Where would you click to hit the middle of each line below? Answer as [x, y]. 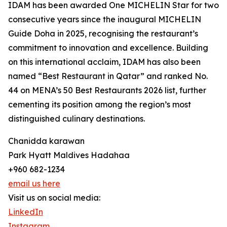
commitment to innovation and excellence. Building [108, 48]
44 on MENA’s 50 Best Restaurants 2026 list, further [107, 90]
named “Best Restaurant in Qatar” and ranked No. [108, 76]
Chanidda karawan [46, 141]
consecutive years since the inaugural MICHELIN [105, 20]
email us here [34, 184]
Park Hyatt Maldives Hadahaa [69, 155]
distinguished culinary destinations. [77, 119]
